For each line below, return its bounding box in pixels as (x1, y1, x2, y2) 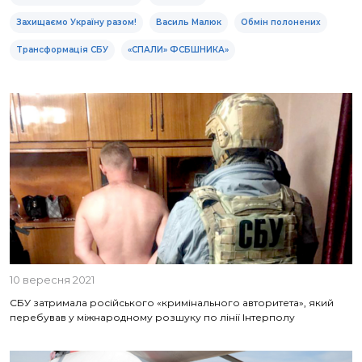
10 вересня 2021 (10, 273, 95, 286)
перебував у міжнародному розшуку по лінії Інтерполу (10, 311, 295, 323)
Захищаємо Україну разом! (16, 17, 137, 27)
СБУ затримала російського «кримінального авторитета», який (10, 297, 334, 309)
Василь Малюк (156, 17, 221, 27)
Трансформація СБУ (16, 44, 108, 55)
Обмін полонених (241, 17, 321, 27)
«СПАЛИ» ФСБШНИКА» (128, 44, 229, 55)
